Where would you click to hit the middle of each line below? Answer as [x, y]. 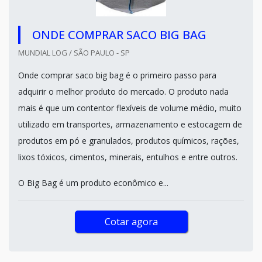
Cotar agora [131, 222]
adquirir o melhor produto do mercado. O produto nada [123, 92]
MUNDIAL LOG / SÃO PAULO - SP [74, 53]
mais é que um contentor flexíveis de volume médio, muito [130, 108]
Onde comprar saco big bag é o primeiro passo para [117, 75]
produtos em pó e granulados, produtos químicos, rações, [129, 141]
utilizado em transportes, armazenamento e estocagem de [130, 124]
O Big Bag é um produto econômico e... [93, 183]
